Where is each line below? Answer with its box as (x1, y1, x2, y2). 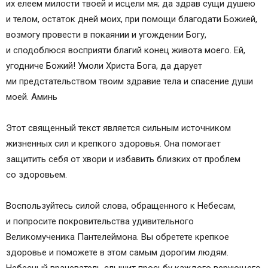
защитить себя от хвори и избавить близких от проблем (6, 154, 240, 165)
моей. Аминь (6, 92, 57, 102)
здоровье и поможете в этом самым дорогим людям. (6, 247, 229, 258)
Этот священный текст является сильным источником (6, 123, 231, 133)
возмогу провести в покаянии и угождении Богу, (6, 29, 206, 40)
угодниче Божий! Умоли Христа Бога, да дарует (6, 60, 202, 71)
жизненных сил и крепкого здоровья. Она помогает (6, 138, 221, 149)
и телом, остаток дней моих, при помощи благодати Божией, (6, 14, 257, 25)
